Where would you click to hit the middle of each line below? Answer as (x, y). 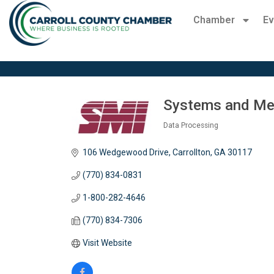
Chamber (214, 20)
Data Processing (191, 126)
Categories (193, 136)
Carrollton (191, 153)
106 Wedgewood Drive (125, 153)
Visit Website (107, 243)
